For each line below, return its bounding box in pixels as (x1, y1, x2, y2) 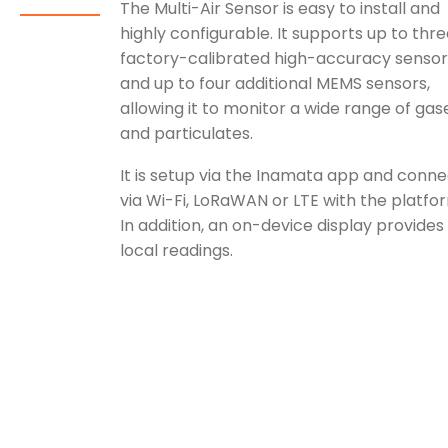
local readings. (120, 239, 233, 263)
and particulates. (120, 121, 253, 145)
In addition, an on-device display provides (120, 214, 444, 238)
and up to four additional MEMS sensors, (120, 71, 430, 95)
